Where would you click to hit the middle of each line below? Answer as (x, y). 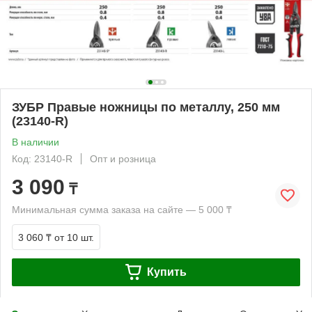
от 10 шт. (74, 237)
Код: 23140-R (42, 158)
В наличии (36, 142)
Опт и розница (123, 158)
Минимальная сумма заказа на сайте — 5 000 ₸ (122, 209)
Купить (166, 272)
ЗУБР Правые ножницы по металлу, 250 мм (146, 107)
